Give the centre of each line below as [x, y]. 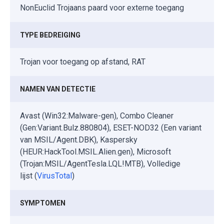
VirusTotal [54, 175]
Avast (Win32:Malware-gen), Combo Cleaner [97, 115]
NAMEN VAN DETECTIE [58, 89]
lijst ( [28, 175]
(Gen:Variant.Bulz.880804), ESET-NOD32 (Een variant [111, 127]
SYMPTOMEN [43, 203]
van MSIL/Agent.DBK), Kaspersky [79, 139]
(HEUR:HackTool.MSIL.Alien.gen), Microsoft [95, 151]
